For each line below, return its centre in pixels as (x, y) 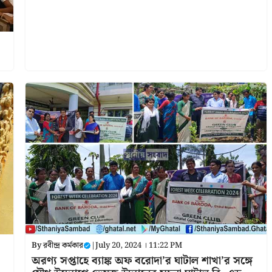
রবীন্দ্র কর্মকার (63, 245)
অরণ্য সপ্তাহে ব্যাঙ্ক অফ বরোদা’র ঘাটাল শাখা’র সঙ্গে (142, 260)
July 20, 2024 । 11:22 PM (138, 245)
